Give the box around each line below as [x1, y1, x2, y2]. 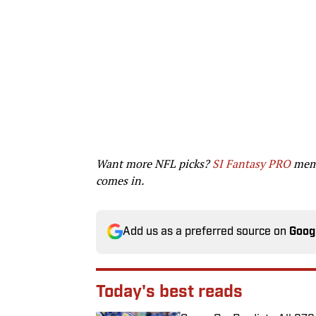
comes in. [96, 172, 144, 188]
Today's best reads [96, 284, 243, 301]
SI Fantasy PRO [212, 155, 291, 171]
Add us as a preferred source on [123, 226, 289, 238]
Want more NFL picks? [96, 155, 212, 171]
